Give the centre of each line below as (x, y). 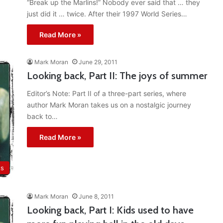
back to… (42, 116)
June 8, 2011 (96, 197)
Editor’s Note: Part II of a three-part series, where (107, 94)
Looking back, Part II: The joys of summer (117, 76)
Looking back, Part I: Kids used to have (110, 210)
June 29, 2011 (98, 62)
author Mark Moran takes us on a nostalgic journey (109, 105)
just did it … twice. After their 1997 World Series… (107, 14)
